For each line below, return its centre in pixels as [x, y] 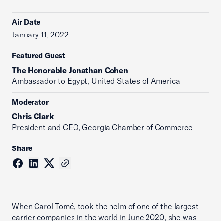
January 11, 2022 [40, 35]
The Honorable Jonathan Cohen [70, 70]
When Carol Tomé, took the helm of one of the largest [105, 206]
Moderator [30, 102]
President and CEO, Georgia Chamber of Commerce [102, 127]
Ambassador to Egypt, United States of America [96, 81]
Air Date [26, 22]
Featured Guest [39, 55]
